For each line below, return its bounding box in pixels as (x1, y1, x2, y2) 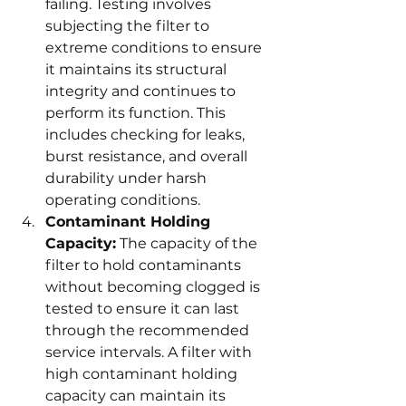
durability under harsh (45, 169, 210, 188)
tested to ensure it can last (45, 300, 243, 318)
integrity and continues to (45, 82, 239, 101)
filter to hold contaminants (45, 256, 245, 275)
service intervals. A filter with (45, 343, 256, 362)
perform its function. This (45, 104, 229, 122)
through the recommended (45, 322, 253, 340)
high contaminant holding (45, 365, 241, 383)
